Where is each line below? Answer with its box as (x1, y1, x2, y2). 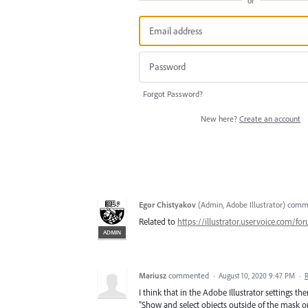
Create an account (239, 113, 300, 124)
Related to (139, 215, 177, 227)
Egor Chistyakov (139, 199, 196, 210)
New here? (201, 113, 239, 124)
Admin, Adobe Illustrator (201, 199, 283, 210)
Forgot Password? (143, 88, 203, 99)
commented (168, 269, 211, 280)
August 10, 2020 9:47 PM (219, 270, 295, 280)
